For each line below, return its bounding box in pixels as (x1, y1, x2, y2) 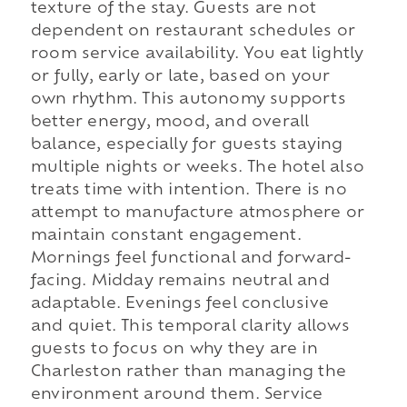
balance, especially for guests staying (30, 138, 343, 154)
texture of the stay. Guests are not (30, 2, 316, 17)
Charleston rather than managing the (30, 365, 346, 381)
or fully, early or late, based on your (30, 70, 331, 85)
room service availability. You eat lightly (30, 47, 364, 63)
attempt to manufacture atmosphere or (30, 206, 365, 222)
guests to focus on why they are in (30, 342, 318, 358)
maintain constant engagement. (30, 229, 302, 244)
